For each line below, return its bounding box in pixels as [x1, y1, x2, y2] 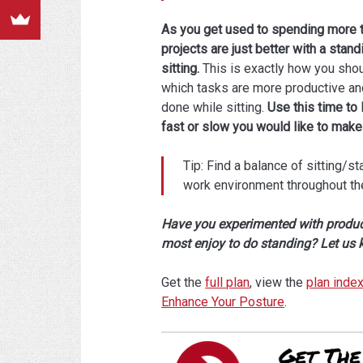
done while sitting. [161, 100, 268, 116]
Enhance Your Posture [161, 294, 285, 310]
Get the [161, 275, 206, 291]
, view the [250, 275, 307, 291]
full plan [205, 275, 250, 291]
